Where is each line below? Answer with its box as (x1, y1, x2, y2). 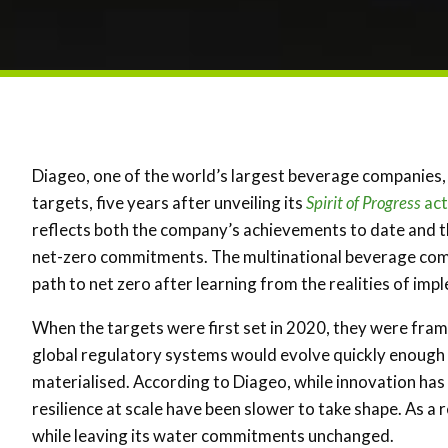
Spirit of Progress (306, 192, 421, 213)
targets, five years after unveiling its (32, 192, 306, 213)
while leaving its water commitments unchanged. (32, 425, 394, 446)
